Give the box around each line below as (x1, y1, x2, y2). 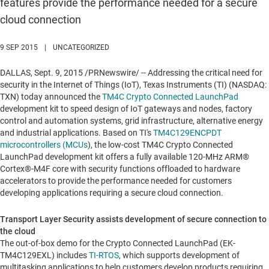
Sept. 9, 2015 (34, 68, 83, 78)
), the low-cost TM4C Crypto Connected (88, 140, 233, 150)
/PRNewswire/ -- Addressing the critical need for (83, 68, 262, 78)
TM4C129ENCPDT (153, 128, 222, 138)
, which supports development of (119, 250, 240, 261)
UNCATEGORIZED (53, 43, 109, 52)
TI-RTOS (89, 250, 119, 261)
